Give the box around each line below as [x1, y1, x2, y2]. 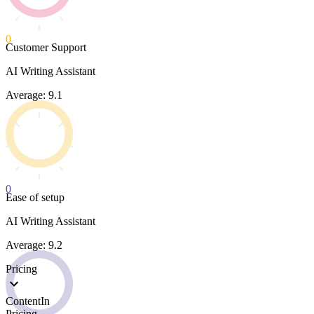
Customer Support [6, 41, 86, 54]
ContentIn [6, 295, 50, 308]
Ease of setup [6, 191, 64, 204]
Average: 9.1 [6, 89, 62, 102]
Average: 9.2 [6, 239, 62, 252]
